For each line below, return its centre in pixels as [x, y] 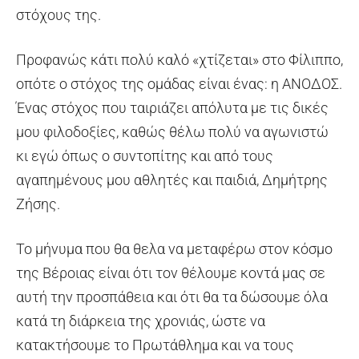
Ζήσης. [38, 204]
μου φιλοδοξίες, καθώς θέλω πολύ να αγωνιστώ [172, 131]
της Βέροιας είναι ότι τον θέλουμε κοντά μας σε [171, 272]
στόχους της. [58, 14]
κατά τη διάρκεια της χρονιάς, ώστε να [141, 321]
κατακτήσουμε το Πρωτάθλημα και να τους [155, 345]
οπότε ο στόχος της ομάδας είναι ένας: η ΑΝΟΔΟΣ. [179, 83]
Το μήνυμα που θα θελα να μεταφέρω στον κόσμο [174, 248]
